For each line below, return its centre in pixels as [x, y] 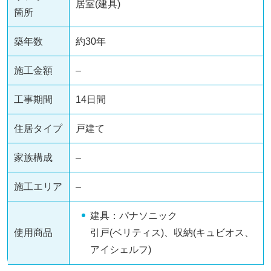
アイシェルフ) [120, 250]
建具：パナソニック [133, 216]
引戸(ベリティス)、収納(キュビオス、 [172, 233]
